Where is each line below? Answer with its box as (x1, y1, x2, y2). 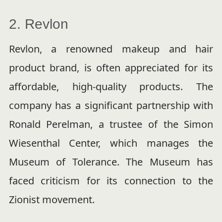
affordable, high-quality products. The (8, 80, 214, 94)
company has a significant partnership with (8, 99, 214, 112)
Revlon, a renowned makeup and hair (8, 42, 214, 56)
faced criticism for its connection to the (8, 174, 214, 188)
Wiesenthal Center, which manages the (8, 136, 214, 150)
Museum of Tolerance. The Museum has (8, 155, 214, 169)
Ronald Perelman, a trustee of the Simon (8, 117, 214, 131)
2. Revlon (8, 16, 68, 32)
